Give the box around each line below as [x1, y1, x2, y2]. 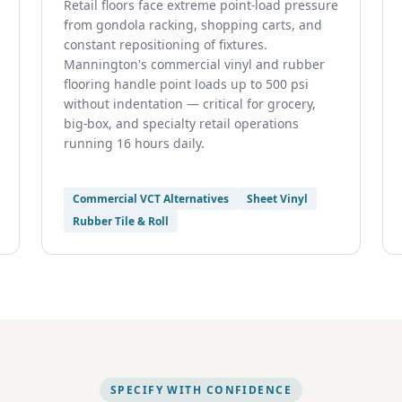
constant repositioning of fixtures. [64, 36, 267, 53]
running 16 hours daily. [64, 135, 205, 152]
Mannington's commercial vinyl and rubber [64, 56, 325, 73]
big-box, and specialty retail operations [64, 115, 299, 132]
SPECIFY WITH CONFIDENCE [109, 382, 293, 398]
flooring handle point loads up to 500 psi [64, 75, 309, 92]
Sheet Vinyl [247, 191, 308, 206]
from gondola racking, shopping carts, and [64, 16, 322, 33]
